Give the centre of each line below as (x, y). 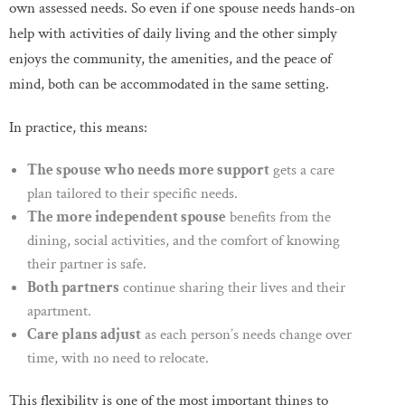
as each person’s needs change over (246, 334)
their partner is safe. (87, 264)
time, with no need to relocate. (118, 358)
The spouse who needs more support (148, 170)
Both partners (73, 287)
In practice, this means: (78, 127)
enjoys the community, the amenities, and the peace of (170, 58)
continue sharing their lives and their (232, 287)
